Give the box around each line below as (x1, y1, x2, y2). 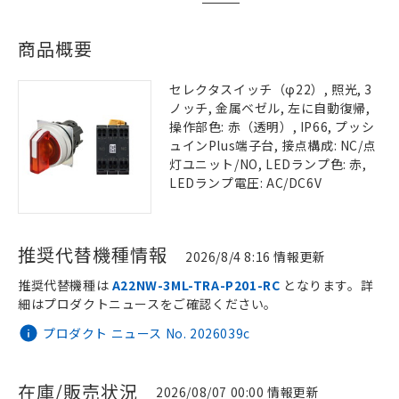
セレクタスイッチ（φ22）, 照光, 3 (169, 80, 373, 98)
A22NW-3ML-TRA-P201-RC (111, 276, 281, 294)
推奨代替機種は (18, 276, 112, 294)
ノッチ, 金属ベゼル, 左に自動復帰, (169, 99, 370, 117)
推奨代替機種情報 (18, 241, 167, 267)
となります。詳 (280, 276, 374, 294)
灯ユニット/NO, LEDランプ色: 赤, (169, 155, 367, 173)
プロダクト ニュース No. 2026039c (43, 323, 250, 342)
